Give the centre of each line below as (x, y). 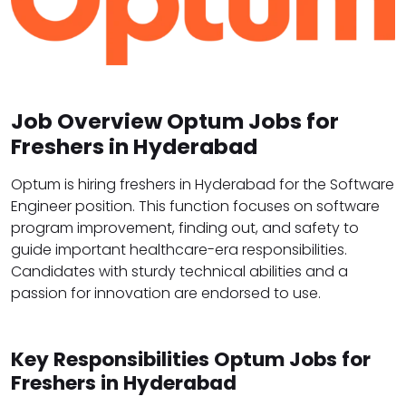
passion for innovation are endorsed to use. (166, 294)
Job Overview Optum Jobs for (175, 121)
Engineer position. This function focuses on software (195, 207)
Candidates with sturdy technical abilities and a (179, 272)
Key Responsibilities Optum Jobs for (191, 360)
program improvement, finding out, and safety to (185, 228)
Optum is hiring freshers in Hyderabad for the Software (203, 185)
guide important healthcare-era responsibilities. (179, 250)
